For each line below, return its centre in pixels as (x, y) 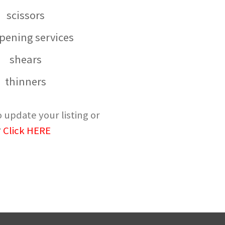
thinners (26, 81)
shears (26, 59)
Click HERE (27, 131)
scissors (26, 15)
